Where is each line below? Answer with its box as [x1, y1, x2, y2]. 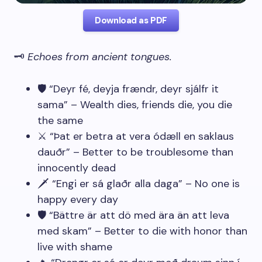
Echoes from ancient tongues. [27, 50, 172, 64]
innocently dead [37, 161, 116, 175]
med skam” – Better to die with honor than [37, 224, 247, 238]
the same [37, 113, 83, 127]
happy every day [37, 192, 118, 206]
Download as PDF [95, 15, 167, 26]
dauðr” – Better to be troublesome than [37, 145, 233, 159]
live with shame [37, 240, 112, 254]
